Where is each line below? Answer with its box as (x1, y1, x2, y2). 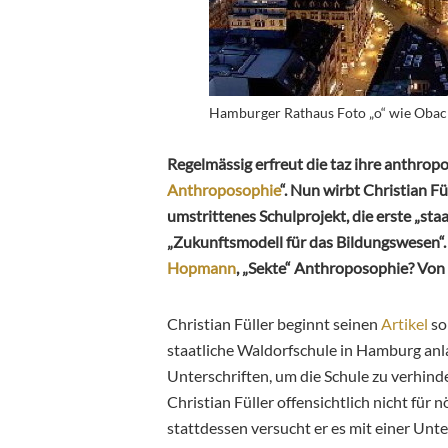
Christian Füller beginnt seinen (167, 313, 381, 333)
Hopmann (167, 257, 236, 277)
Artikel (381, 313, 428, 333)
